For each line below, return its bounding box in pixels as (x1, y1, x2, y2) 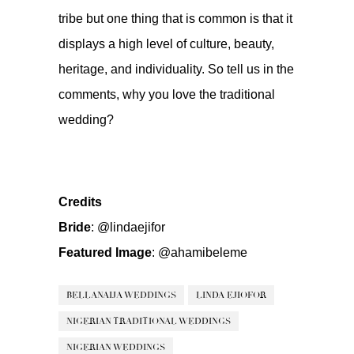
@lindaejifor (97, 220, 165, 235)
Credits (58, 195, 102, 209)
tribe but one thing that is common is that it (58, 12, 292, 26)
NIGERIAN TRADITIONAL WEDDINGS (66, 316, 231, 327)
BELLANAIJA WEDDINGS (66, 290, 176, 301)
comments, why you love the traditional (58, 88, 275, 102)
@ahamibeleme (158, 246, 247, 260)
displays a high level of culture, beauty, (58, 37, 274, 51)
